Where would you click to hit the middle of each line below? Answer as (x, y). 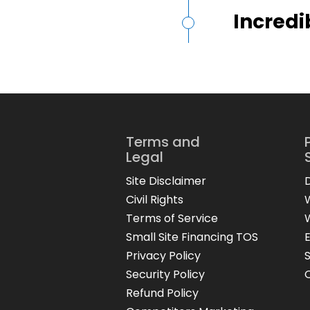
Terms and (163, 142)
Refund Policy (162, 293)
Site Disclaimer (166, 181)
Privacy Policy (163, 255)
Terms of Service (172, 218)
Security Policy (165, 274)
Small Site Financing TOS (192, 237)
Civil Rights (155, 199)
